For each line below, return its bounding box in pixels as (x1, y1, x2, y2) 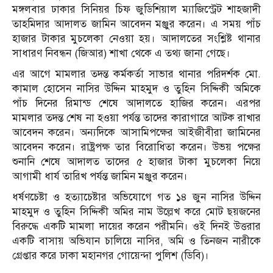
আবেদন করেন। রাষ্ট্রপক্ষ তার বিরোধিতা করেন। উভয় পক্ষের (12, 141, 261, 154)
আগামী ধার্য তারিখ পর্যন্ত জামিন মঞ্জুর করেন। (12, 170, 188, 183)
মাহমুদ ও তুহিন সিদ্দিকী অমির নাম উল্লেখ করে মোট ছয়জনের (12, 205, 261, 219)
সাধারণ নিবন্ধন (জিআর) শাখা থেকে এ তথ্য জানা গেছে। (12, 47, 230, 60)
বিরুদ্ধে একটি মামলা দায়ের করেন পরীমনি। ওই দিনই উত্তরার (12, 220, 261, 233)
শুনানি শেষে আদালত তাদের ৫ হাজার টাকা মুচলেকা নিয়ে (12, 155, 261, 169)
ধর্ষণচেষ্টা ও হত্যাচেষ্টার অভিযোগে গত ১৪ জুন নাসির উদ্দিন (12, 191, 261, 204)
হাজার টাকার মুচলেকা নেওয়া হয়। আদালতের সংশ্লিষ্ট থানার (12, 32, 261, 46)
